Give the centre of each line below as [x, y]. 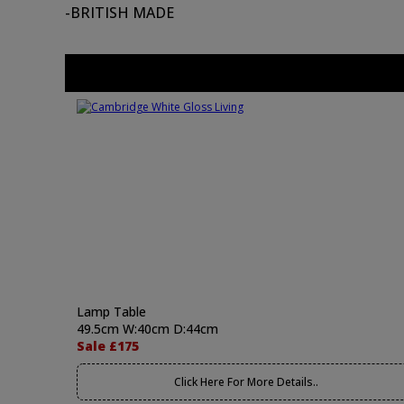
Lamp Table [111, 312]
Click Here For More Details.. [246, 382]
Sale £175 [108, 346]
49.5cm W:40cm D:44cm [147, 329]
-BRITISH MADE [119, 13]
